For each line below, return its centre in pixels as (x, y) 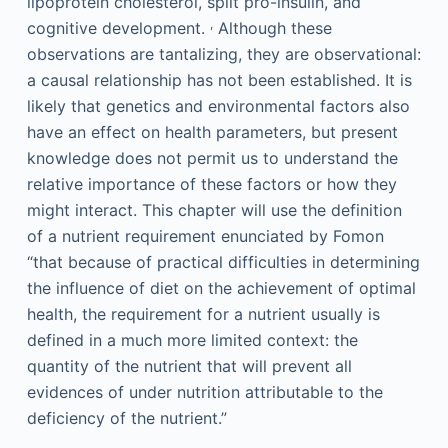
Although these (272, 28)
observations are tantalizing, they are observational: (223, 54)
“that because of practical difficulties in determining (223, 262)
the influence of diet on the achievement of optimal (221, 288)
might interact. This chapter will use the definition (214, 210)
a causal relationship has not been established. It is (219, 80)
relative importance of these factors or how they (211, 184)
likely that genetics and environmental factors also (218, 106)
